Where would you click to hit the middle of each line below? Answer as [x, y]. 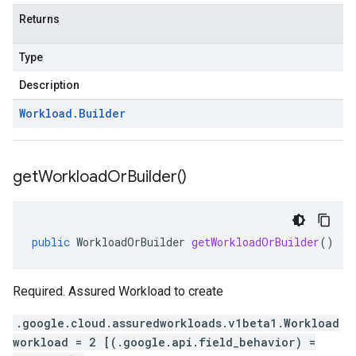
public [51, 242]
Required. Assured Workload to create [118, 291]
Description [49, 85]
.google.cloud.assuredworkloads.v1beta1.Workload [178, 323]
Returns [39, 19]
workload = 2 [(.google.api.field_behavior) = [164, 342]
